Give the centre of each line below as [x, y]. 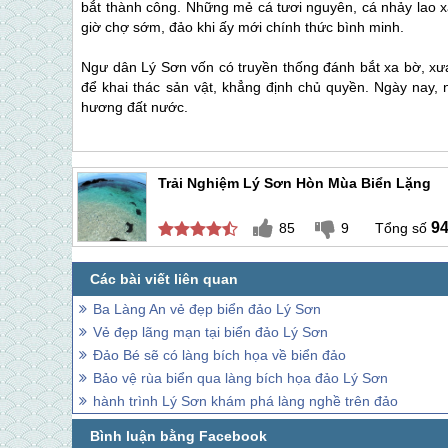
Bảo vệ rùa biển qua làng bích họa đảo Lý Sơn [240, 377]
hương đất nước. [135, 107]
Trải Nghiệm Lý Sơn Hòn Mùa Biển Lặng [294, 182]
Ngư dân [111, 67]
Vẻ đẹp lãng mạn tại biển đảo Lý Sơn [210, 331]
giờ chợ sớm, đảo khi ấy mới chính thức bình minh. [243, 27]
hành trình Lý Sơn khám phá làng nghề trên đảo [245, 400]
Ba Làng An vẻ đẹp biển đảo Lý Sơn [207, 308]
